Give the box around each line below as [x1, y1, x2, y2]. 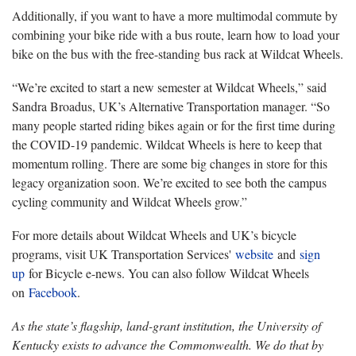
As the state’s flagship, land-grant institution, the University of [12, 317, 321, 335]
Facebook [29, 284, 77, 301]
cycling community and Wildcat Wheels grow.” [12, 193, 247, 211]
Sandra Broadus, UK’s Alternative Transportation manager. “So [12, 98, 330, 115]
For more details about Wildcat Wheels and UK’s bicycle [12, 226, 296, 244]
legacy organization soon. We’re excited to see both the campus [12, 174, 327, 192]
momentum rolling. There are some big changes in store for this [12, 155, 327, 172]
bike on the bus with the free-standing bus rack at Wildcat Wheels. [12, 45, 343, 63]
